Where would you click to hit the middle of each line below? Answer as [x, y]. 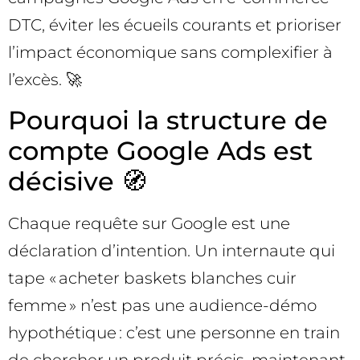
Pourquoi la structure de [168, 120]
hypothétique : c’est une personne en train [174, 332]
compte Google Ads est [160, 150]
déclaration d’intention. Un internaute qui [172, 250]
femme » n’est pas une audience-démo [162, 305]
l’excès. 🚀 [45, 80]
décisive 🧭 [78, 181]
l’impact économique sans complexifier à [170, 53]
